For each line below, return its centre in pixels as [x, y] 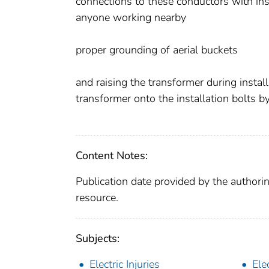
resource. [97, 198]
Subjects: [98, 239]
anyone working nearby [131, 18]
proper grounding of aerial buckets [157, 50]
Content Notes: [112, 156]
